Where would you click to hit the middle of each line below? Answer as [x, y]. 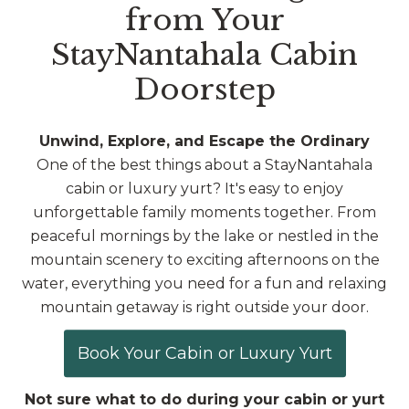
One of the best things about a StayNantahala [204, 165]
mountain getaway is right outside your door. [204, 308]
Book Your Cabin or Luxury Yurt [204, 353]
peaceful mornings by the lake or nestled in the [204, 236]
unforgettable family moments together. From [204, 213]
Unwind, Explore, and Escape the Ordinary [204, 142]
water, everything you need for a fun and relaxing [204, 284]
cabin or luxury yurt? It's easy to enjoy [204, 189]
